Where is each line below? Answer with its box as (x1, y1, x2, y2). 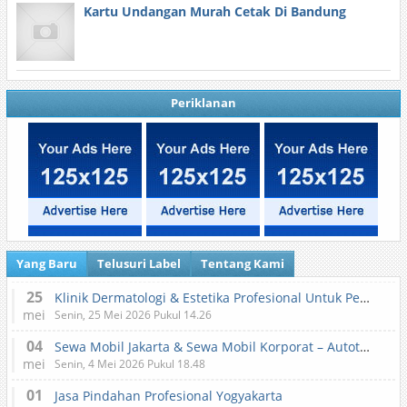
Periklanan (170, 94, 236, 111)
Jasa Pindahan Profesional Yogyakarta (54, 387, 283, 404)
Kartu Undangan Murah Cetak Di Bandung (83, 3, 346, 20)
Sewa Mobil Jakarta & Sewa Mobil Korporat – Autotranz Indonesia (359, 338, 370, 355)
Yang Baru (15, 255, 77, 272)
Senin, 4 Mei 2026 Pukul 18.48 (54, 356, 205, 372)
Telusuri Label (96, 255, 181, 272)
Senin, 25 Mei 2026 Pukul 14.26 (54, 307, 212, 323)
